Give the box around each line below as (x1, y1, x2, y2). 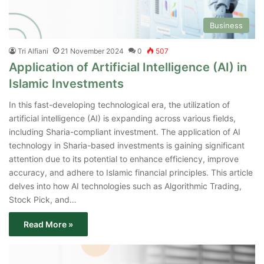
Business (210, 21, 243, 31)
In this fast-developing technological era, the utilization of (9, 100, 230, 110)
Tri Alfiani (18, 47, 48, 56)
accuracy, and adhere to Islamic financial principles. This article (9, 167, 253, 178)
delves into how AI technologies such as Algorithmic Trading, (9, 181, 242, 192)
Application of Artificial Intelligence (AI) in (9, 60, 247, 75)
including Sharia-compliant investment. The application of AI (9, 127, 240, 137)
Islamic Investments (9, 77, 124, 91)
